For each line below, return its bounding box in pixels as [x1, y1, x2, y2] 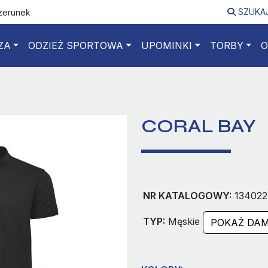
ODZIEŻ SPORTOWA [28, 39, 124, 51]
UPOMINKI [141, 39, 193, 51]
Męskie [165, 215, 203, 228]
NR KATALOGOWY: [143, 190, 232, 202]
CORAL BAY [141, 114, 256, 138]
